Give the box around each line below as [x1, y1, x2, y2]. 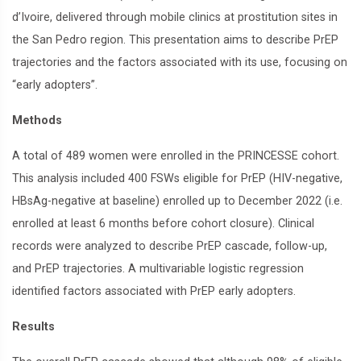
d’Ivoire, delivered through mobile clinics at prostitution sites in [12, 10, 338, 24]
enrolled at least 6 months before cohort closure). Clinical [12, 217, 314, 230]
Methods [12, 114, 62, 127]
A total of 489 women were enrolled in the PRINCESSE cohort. [12, 149, 339, 163]
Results [12, 320, 55, 334]
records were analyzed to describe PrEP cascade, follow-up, [12, 239, 327, 253]
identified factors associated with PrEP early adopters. [12, 284, 296, 298]
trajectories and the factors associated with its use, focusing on [12, 56, 347, 69]
